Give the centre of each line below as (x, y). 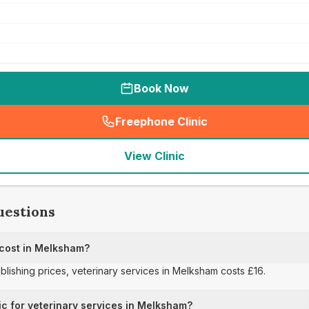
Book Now (161, 88)
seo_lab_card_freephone (226, 129)
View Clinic (154, 156)
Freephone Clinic (161, 121)
